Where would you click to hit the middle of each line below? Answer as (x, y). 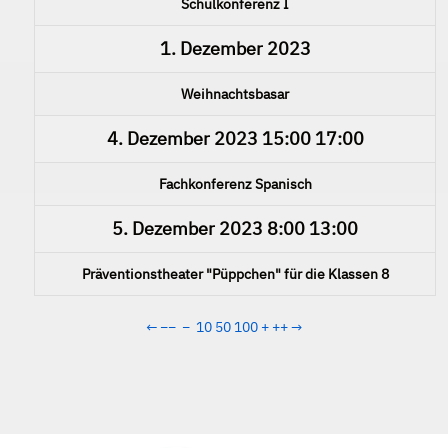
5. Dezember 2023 (187, 228)
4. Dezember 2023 (182, 138)
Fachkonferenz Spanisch (235, 183)
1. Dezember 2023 (235, 48)
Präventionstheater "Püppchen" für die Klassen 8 (235, 273)
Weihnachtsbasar (235, 93)
